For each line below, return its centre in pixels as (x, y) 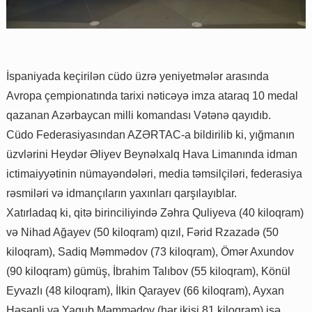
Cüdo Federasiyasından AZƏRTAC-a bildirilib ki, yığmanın (150, 135)
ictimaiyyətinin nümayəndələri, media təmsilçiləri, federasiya (154, 174)
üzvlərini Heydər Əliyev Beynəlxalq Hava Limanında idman (152, 155)
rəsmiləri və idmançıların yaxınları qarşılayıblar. (122, 194)
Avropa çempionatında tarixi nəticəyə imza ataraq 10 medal (152, 96)
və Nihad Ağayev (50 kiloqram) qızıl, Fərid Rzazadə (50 (142, 233)
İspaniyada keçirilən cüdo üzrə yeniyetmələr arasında (138, 77)
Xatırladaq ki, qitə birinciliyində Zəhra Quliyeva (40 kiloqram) (155, 213)
